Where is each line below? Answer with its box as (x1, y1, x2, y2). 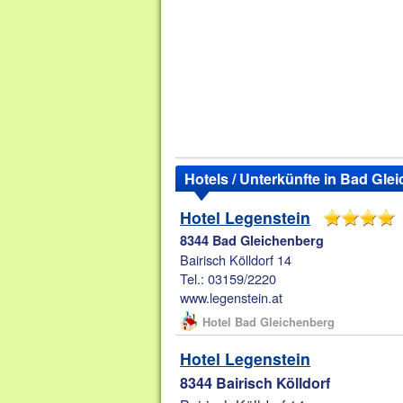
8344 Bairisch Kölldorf (180, 372, 331, 394)
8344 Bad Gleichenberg (180, 231, 325, 250)
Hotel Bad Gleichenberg (202, 313, 336, 331)
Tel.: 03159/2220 (180, 269, 277, 289)
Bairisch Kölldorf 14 (180, 250, 292, 270)
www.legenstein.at (180, 288, 283, 308)
